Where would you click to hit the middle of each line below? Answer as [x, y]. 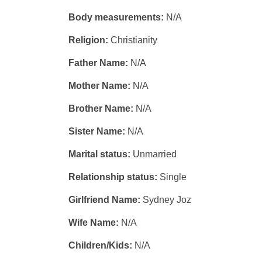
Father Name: [98, 63]
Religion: [89, 40]
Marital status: [101, 154]
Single [173, 177]
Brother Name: [101, 108]
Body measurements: [116, 17]
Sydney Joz [167, 200]
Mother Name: [101, 86]
